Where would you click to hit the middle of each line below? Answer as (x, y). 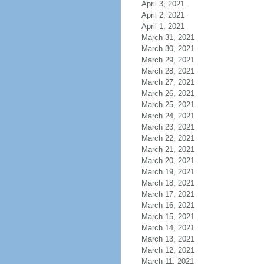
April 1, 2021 (163, 26)
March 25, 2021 (168, 105)
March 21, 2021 (168, 149)
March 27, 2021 (168, 82)
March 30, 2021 (168, 49)
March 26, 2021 (168, 93)
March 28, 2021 (168, 71)
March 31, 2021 (168, 37)
